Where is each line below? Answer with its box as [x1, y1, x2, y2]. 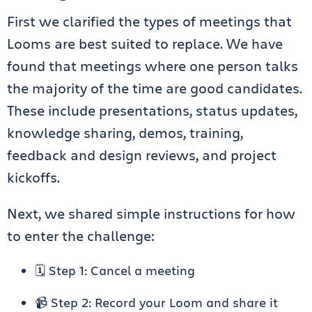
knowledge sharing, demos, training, [7, 123, 243, 142]
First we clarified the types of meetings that [7, 12, 292, 31]
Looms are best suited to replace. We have [7, 34, 283, 53]
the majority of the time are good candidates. [7, 79, 302, 97]
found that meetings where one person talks [7, 56, 298, 75]
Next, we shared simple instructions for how [7, 204, 295, 223]
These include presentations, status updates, [7, 101, 297, 120]
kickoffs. [7, 168, 63, 187]
